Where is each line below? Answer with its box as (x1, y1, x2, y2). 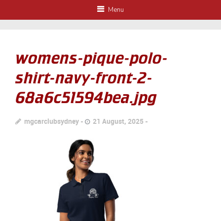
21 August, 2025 (93, 116, 144, 126)
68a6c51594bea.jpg (15, 88, 157, 107)
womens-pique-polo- (15, 49, 168, 68)
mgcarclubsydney (24, 116, 79, 126)
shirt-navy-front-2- (15, 69, 153, 87)
